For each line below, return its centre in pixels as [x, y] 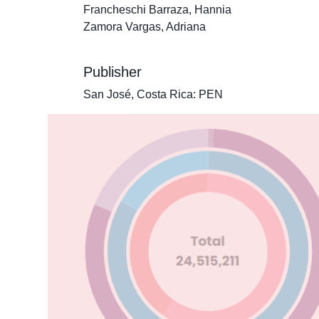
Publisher [113, 72]
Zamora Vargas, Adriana [145, 27]
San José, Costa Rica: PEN [153, 94]
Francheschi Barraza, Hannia [157, 10]
